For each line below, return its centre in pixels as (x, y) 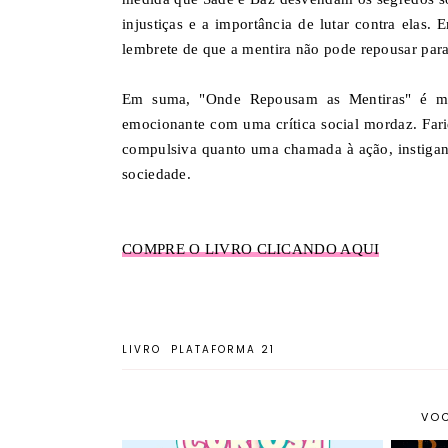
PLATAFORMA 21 (223, 349)
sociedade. (156, 173)
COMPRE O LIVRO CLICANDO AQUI (251, 248)
